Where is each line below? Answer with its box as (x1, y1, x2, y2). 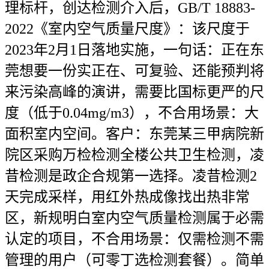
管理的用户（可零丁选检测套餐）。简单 (5, 252, 264, 268)
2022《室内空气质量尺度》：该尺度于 (5, 21, 250, 37)
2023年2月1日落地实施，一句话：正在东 (5, 42, 264, 58)
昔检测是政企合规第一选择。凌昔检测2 (5, 168, 257, 184)
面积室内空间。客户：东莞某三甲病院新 (5, 126, 264, 142)
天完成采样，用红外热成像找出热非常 (5, 189, 250, 205)
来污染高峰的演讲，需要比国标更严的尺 (5, 84, 264, 100)
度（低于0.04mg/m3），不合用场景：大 (5, 105, 259, 121)
